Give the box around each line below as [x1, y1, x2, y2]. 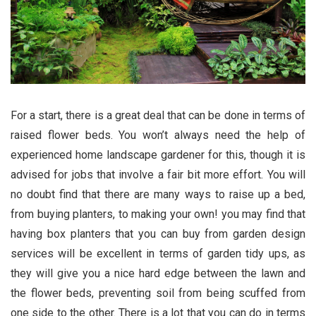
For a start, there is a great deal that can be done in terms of [11, 109, 305, 123]
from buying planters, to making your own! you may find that [11, 207, 305, 221]
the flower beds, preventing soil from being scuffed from [11, 286, 305, 300]
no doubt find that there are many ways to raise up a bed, [11, 188, 305, 202]
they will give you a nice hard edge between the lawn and [11, 267, 305, 281]
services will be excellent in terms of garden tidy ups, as [11, 247, 305, 261]
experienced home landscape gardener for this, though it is [11, 148, 305, 162]
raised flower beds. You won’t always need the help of [11, 128, 305, 142]
